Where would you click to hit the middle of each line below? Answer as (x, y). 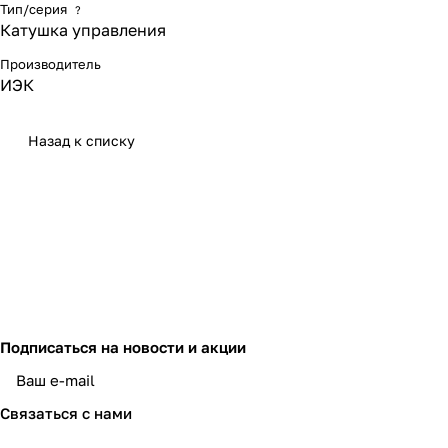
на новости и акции (173, 347)
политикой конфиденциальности (286, 393)
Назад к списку (81, 140)
